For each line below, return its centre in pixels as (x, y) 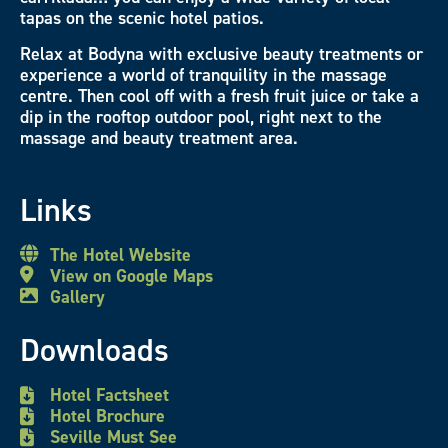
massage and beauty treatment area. (159, 137)
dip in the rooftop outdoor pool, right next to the (201, 116)
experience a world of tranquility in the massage (203, 74)
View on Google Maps (131, 276)
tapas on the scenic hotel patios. (142, 18)
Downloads (94, 350)
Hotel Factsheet (109, 395)
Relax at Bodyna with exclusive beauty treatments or (221, 53)
